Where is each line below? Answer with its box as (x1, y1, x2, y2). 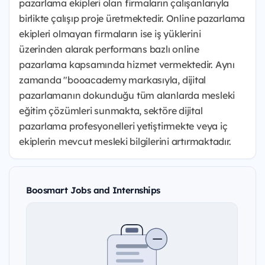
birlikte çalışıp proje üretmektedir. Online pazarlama (19, 12, 245, 24)
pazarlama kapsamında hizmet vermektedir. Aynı (19, 59, 235, 70)
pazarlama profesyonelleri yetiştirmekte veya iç (19, 120, 228, 132)
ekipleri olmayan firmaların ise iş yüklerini (19, 28, 201, 40)
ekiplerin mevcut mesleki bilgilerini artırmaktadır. (19, 135, 231, 147)
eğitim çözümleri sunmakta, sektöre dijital (19, 105, 203, 117)
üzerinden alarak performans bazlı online (19, 43, 199, 55)
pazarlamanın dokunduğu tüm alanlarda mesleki (19, 89, 235, 101)
